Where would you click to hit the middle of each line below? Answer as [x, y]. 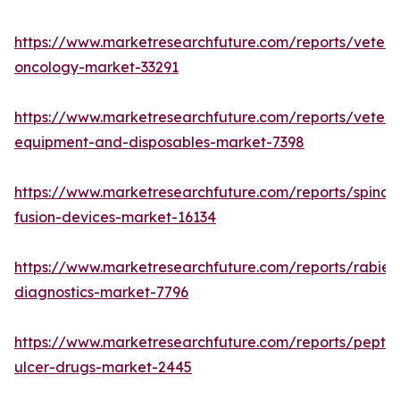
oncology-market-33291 [96, 67]
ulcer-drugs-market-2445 [103, 367]
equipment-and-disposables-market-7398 [159, 142]
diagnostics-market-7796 [101, 292]
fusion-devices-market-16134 [115, 217]
